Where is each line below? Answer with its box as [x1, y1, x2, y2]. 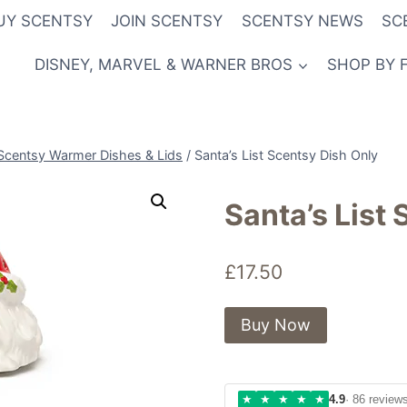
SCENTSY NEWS [241, 12, 363, 31]
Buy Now [241, 314, 312, 334]
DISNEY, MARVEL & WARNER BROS [35, 55, 293, 74]
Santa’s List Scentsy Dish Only [194, 146, 378, 163]
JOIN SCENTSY [111, 12, 223, 31]
